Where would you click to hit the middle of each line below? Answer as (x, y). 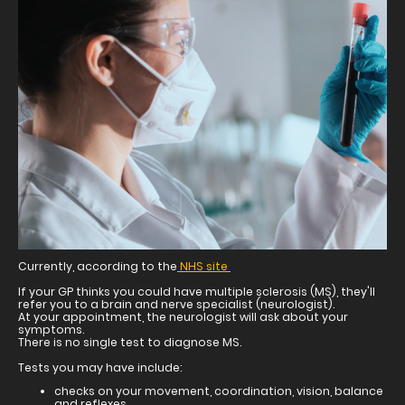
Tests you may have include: (100, 367)
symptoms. (51, 329)
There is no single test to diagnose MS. (130, 342)
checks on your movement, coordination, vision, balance (219, 391)
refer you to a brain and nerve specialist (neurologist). (176, 304)
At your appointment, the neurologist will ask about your (183, 316)
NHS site (204, 266)
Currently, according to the (98, 266)
